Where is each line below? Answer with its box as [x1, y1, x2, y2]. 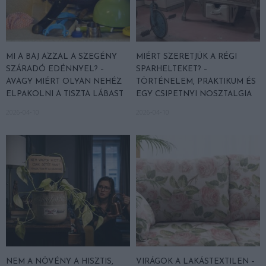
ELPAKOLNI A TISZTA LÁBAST [6, 90, 123, 98]
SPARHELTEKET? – [136, 65, 207, 73]
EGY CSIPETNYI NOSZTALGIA [136, 90, 252, 98]
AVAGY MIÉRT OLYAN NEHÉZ [6, 77, 122, 85]
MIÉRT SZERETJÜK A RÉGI [136, 52, 237, 61]
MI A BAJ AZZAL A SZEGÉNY [6, 52, 117, 61]
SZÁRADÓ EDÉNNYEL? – [6, 65, 104, 73]
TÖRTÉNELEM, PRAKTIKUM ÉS [136, 77, 256, 85]
